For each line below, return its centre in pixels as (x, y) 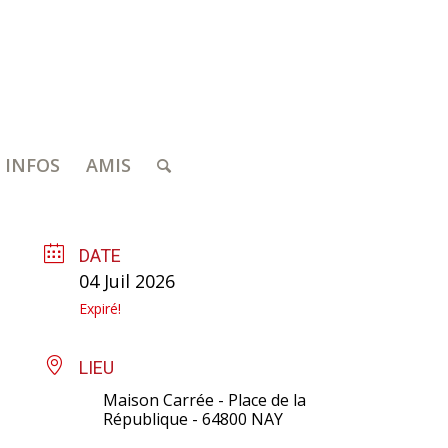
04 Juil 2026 (127, 281)
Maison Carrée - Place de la (205, 400)
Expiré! (100, 308)
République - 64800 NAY (193, 419)
